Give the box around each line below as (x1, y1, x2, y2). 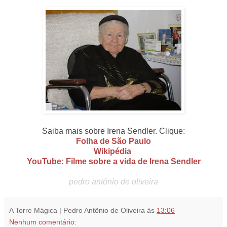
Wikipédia (94, 147, 133, 156)
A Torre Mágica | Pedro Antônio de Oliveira (9, 206, 145, 215)
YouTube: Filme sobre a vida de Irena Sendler (26, 157, 201, 166)
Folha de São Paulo (76, 137, 151, 146)
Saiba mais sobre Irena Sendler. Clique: (42, 127, 185, 136)
